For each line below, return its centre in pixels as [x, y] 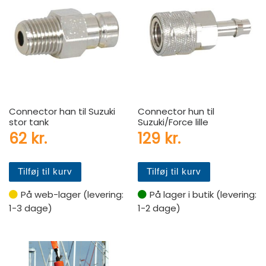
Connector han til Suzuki [62, 111]
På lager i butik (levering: [203, 194]
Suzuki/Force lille [173, 122]
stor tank [29, 122]
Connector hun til [176, 111]
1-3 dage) [31, 208]
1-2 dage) [159, 208]
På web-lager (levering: [72, 194]
